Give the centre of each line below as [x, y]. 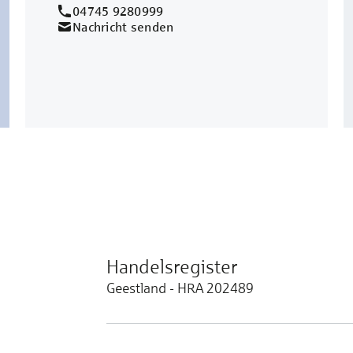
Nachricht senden [123, 26]
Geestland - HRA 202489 [180, 288]
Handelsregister [171, 266]
